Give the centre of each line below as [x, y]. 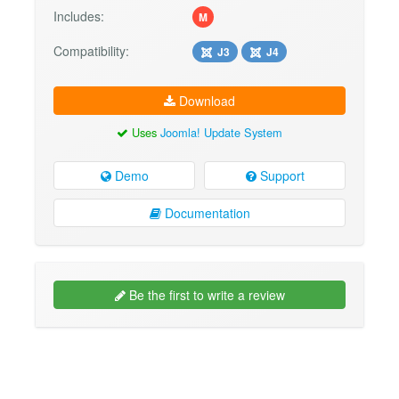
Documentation [205, 212]
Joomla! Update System [221, 133]
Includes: [79, 16]
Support [280, 175]
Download [205, 101]
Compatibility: [91, 51]
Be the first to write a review [205, 294]
